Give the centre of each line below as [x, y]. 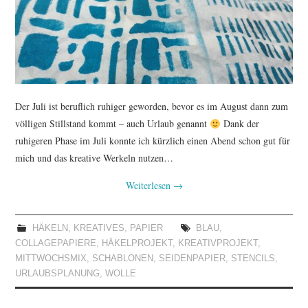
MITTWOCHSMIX [51, 259]
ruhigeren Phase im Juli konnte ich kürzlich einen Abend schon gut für [153, 141]
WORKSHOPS [70, 47]
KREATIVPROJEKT [218, 244]
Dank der [240, 124]
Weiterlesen [149, 186]
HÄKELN [50, 229]
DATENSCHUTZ [75, 187]
